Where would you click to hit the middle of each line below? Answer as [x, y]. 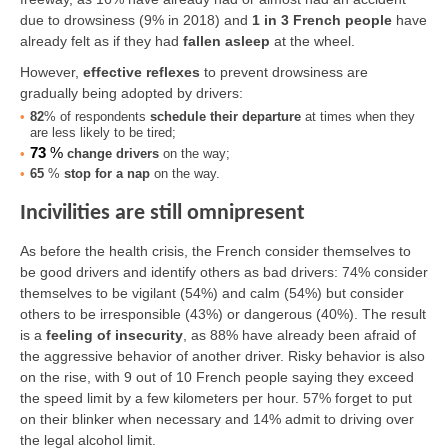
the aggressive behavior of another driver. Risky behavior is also [222, 356]
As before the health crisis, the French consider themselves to [215, 251]
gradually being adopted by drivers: [131, 93]
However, [51, 72]
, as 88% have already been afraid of [299, 335]
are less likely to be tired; [103, 133]
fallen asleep [226, 41]
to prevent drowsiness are [284, 72]
